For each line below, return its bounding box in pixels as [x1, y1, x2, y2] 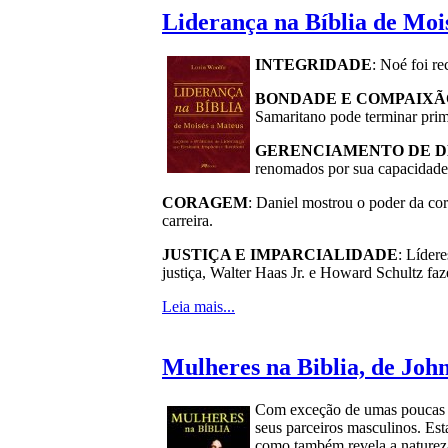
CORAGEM [162, 194, 248, 212]
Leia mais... [162, 298, 235, 316]
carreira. [162, 212, 213, 230]
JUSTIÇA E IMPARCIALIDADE [162, 246, 398, 264]
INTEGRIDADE [255, 56, 372, 74]
